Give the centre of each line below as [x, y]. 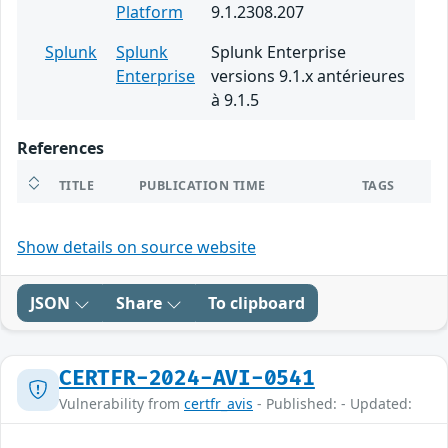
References [60, 148]
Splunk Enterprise [278, 52]
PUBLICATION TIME [202, 186]
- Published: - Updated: [332, 404]
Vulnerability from [121, 404]
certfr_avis [218, 404]
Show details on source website [136, 247]
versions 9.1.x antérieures [308, 76]
